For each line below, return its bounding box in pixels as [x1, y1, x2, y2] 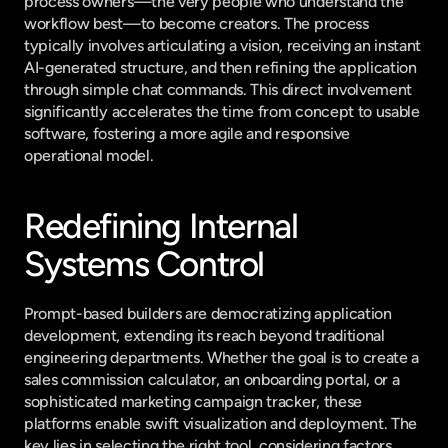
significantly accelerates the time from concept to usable [24, 102, 420, 121]
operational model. [24, 146, 154, 165]
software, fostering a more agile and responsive [24, 124, 350, 143]
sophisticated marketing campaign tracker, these [24, 392, 362, 411]
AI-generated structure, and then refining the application [24, 58, 417, 77]
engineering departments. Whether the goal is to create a [24, 348, 420, 367]
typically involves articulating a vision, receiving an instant [24, 36, 422, 55]
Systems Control [24, 243, 265, 285]
